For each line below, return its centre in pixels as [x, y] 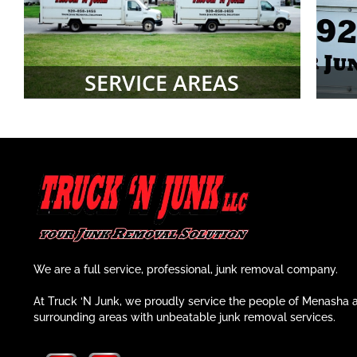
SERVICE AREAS [162, 82]
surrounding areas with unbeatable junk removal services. [184, 317]
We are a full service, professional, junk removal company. [186, 269]
